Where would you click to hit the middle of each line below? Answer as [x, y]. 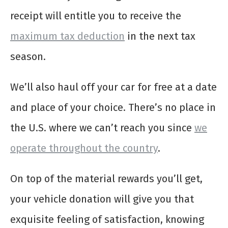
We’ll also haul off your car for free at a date [113, 87]
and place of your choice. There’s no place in [113, 108]
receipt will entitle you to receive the [96, 16]
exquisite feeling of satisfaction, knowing [107, 220]
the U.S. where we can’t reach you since [102, 128]
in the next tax [160, 36]
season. [28, 57]
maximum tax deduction [67, 36]
